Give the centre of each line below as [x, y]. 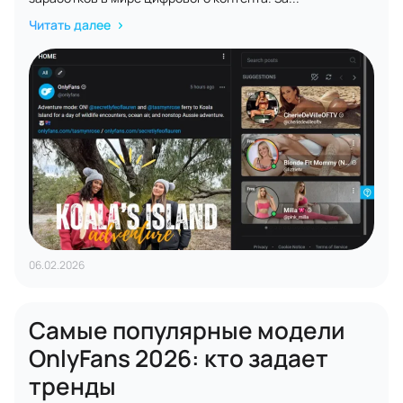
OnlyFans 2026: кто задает [179, 358]
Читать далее [71, 25]
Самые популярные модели [187, 330]
